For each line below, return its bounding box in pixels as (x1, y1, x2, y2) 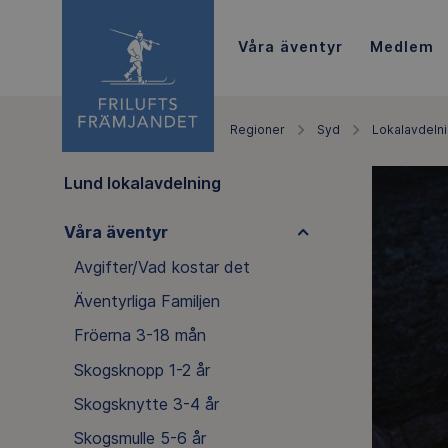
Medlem (369, 37, 434, 55)
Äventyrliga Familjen (73, 290, 220, 311)
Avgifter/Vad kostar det (73, 256, 250, 277)
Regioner (230, 122, 285, 137)
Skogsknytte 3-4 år (73, 394, 219, 415)
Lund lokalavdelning (63, 172, 221, 193)
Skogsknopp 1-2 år (73, 359, 210, 380)
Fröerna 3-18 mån (73, 325, 206, 346)
